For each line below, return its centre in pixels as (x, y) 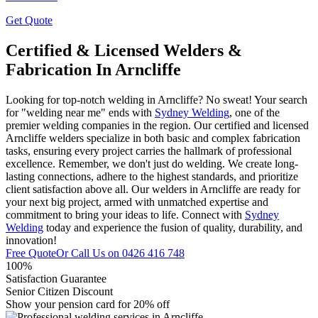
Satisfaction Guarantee (56, 279)
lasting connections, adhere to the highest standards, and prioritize (152, 177)
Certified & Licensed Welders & (124, 51)
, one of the (254, 113)
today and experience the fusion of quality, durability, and (173, 228)
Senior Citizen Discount (59, 292)
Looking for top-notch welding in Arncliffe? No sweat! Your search (157, 100)
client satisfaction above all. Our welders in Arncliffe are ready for (153, 190)
